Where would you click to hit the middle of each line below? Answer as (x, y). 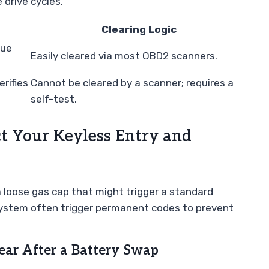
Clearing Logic (139, 29)
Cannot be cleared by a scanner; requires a (132, 83)
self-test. (54, 99)
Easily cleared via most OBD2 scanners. (124, 56)
